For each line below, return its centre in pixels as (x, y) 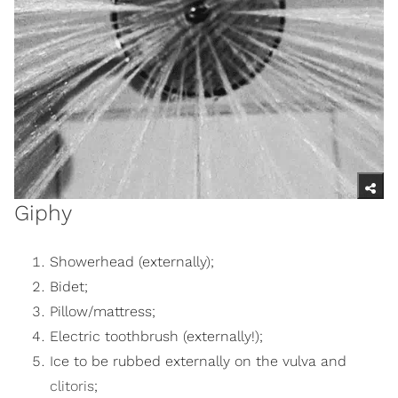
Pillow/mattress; (103, 312)
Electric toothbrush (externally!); (156, 337)
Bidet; (69, 287)
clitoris (72, 386)
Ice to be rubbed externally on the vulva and (198, 362)
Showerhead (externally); (132, 262)
